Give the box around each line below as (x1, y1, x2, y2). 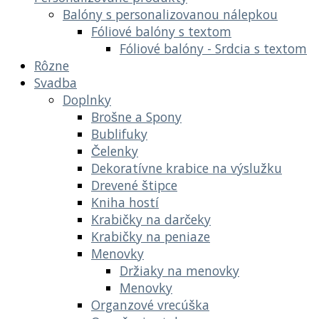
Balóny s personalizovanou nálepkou (63, 5, 278, 23)
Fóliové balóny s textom (91, 22, 231, 40)
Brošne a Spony (91, 108, 182, 125)
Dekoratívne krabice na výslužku (91, 159, 282, 177)
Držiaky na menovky (120, 261, 239, 279)
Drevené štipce (91, 176, 177, 194)
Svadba (34, 73, 77, 91)
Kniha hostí (91, 193, 159, 211)
